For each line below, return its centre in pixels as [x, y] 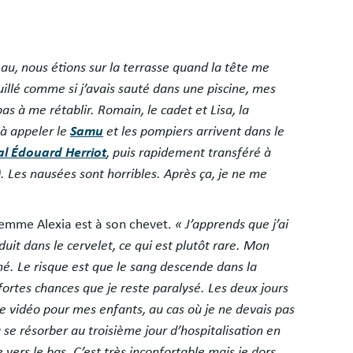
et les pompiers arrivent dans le [194, 131]
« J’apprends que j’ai [232, 224]
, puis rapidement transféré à [189, 152]
